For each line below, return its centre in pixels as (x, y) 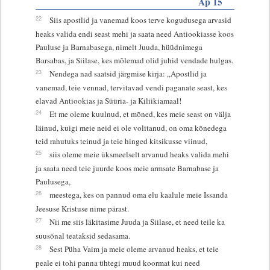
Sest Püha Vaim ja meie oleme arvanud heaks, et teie (134, 249)
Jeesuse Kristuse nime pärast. (82, 208)
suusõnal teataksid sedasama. (83, 235)
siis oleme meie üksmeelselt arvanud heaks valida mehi (139, 154)
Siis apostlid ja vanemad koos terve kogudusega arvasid (140, 20)
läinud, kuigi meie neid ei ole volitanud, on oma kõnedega (131, 127)
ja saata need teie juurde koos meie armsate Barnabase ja (127, 168)
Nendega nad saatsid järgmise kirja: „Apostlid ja (128, 73)
